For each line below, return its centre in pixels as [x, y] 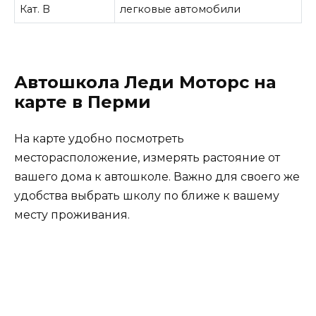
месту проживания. [72, 214]
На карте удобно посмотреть [99, 138]
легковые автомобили [181, 9]
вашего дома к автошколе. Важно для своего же [157, 176]
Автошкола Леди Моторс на [145, 82]
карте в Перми [83, 102]
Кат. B [35, 9]
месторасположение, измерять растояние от [147, 157]
